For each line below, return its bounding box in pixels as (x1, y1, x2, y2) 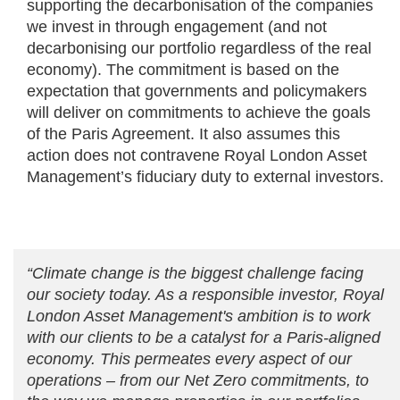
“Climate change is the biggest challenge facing (27, 264, 363, 283)
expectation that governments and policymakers (27, 82, 367, 101)
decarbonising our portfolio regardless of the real (27, 39, 371, 58)
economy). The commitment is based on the (27, 61, 339, 79)
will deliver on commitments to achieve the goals (27, 104, 371, 122)
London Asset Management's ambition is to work (27, 307, 371, 326)
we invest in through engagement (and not (27, 18, 327, 37)
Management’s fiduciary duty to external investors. (27, 168, 384, 187)
